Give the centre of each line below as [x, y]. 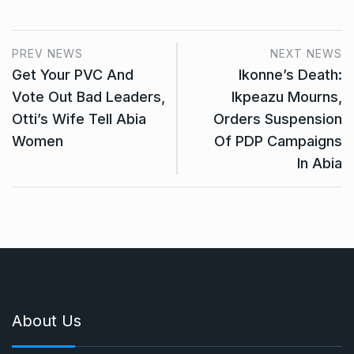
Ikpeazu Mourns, [287, 97]
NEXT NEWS [306, 53]
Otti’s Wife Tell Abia [79, 119]
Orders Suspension [278, 119]
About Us [47, 321]
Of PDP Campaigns [278, 141]
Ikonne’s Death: [290, 75]
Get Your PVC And [73, 75]
